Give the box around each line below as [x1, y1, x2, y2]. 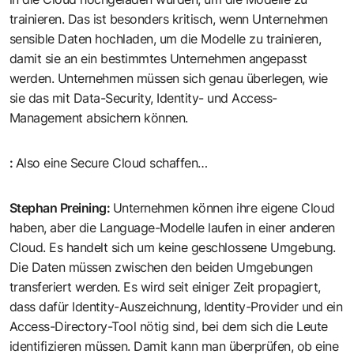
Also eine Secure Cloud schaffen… [16, 155, 208, 171]
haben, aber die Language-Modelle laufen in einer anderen [9, 220, 335, 236]
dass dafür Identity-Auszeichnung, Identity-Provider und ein [9, 299, 343, 315]
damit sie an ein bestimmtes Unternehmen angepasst [9, 51, 307, 67]
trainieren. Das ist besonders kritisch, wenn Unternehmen [9, 11, 328, 28]
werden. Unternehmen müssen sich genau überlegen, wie [9, 70, 328, 87]
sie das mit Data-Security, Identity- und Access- [9, 90, 277, 107]
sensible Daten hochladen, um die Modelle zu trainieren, [9, 31, 322, 47]
